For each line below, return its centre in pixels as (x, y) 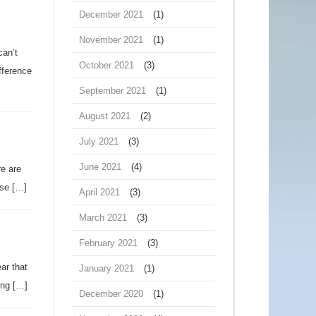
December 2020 (111, 294)
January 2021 (107, 268)
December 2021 (111, 14)
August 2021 (105, 116)
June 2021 (100, 167)
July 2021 (99, 141)
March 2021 (103, 218)
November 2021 (111, 40)
